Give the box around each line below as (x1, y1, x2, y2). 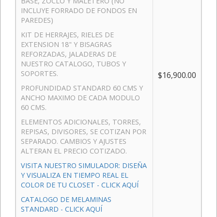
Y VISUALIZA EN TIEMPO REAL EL (21, 170, 128, 180)
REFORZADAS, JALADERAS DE (21, 49, 116, 59)
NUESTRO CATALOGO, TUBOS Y (21, 59, 126, 68)
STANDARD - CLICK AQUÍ (21, 204, 102, 214)
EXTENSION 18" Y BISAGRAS (21, 39, 112, 49)
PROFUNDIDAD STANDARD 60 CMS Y (21, 83, 143, 93)
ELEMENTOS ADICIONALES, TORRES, (21, 117, 141, 126)
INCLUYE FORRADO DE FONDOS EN (21, 5, 137, 15)
